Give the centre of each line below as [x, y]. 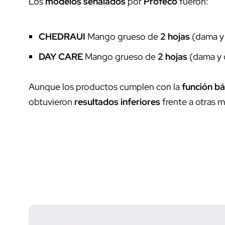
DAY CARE [61, 56]
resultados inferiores [117, 101]
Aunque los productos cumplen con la [105, 86]
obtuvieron [51, 101]
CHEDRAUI [62, 36]
